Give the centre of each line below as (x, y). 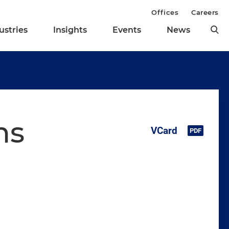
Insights (70, 30)
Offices (165, 12)
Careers (205, 12)
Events (127, 30)
